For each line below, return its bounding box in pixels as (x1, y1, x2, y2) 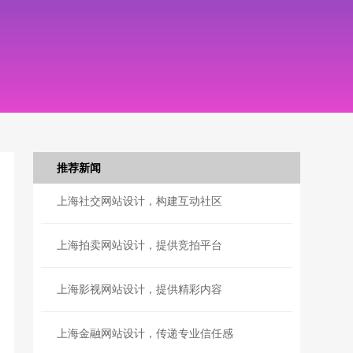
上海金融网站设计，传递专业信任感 (57, 327, 234, 340)
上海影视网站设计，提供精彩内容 (57, 283, 223, 295)
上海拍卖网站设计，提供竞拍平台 (57, 239, 223, 251)
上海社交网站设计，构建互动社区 (57, 195, 223, 207)
